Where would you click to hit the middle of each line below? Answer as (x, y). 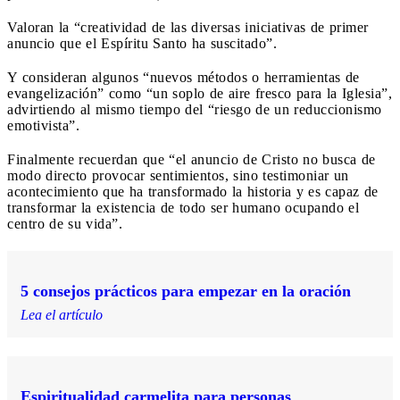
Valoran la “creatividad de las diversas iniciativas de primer (188, 27)
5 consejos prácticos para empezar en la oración (186, 291)
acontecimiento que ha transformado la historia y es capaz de (193, 191)
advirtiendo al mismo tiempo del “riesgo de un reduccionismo (195, 109)
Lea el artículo (62, 314)
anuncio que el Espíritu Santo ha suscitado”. (142, 43)
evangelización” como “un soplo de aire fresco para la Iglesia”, (200, 93)
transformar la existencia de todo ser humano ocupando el (183, 207)
